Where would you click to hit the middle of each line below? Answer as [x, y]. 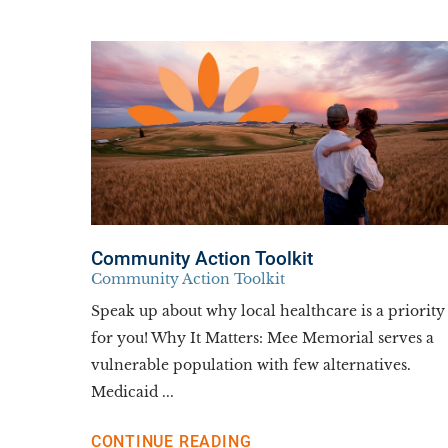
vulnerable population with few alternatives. [250, 365]
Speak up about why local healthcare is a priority [267, 311]
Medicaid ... [132, 392]
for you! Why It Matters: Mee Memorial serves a [262, 338]
